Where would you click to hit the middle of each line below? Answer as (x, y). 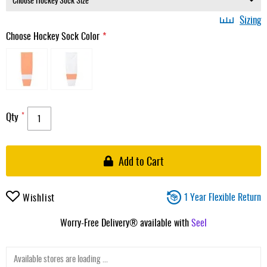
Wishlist (39, 197)
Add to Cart (141, 161)
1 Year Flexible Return (223, 196)
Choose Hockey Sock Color (53, 35)
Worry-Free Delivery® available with (126, 222)
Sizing (250, 19)
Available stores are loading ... (61, 258)
